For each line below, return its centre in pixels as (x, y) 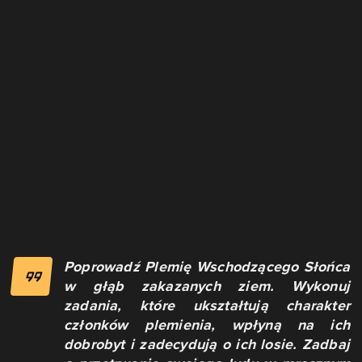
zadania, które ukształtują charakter (207, 306)
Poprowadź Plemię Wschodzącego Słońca (207, 267)
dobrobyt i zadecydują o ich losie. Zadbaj (207, 345)
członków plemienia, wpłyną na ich (207, 325)
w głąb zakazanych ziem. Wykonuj (207, 286)
